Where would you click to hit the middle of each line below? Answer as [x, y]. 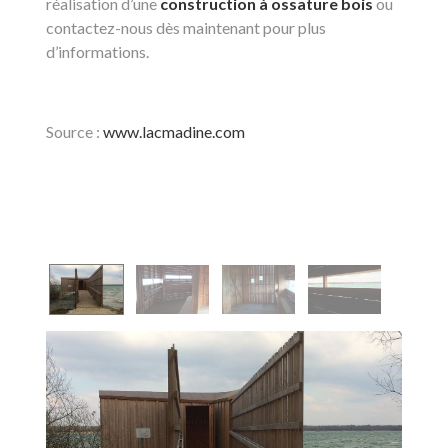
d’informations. [97, 51]
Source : [74, 131]
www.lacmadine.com [174, 131]
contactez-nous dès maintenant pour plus [186, 27]
